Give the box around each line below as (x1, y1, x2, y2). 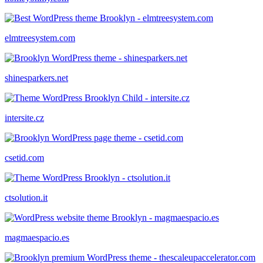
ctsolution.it (5, 192, 48, 203)
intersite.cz (5, 112, 44, 123)
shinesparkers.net (5, 72, 68, 83)
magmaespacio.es (5, 232, 69, 242)
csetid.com (5, 152, 44, 163)
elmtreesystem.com (5, 32, 75, 43)
